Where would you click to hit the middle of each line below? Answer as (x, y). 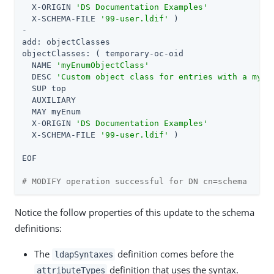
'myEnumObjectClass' (103, 65)
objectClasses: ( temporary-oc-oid (103, 53)
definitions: (38, 228)
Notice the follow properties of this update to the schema (135, 212)
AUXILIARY (49, 100)
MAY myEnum (51, 111)
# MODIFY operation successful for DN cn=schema (135, 181)
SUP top (44, 88)
